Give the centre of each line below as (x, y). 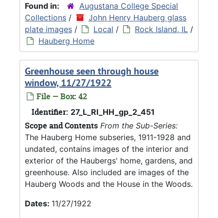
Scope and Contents (61, 125)
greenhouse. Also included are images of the (107, 172)
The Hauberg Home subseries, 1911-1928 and (108, 137)
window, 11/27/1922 (68, 82)
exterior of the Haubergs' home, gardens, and (109, 160)
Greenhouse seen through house (92, 71)
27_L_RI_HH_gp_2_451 (113, 112)
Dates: (38, 203)
